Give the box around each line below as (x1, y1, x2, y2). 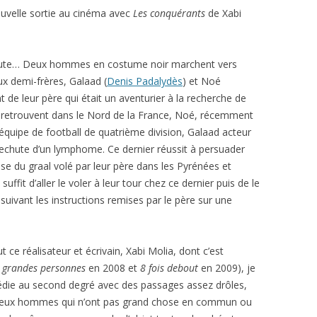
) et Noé (183, 74, 221, 88)
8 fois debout (140, 261, 198, 275)
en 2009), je (198, 261, 255, 275)
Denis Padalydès (107, 74, 183, 88)
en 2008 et (86, 261, 140, 275)
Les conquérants (133, 6, 205, 20)
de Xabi (205, 6, 241, 20)
